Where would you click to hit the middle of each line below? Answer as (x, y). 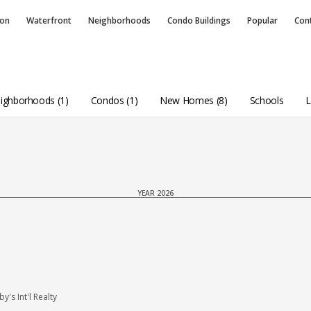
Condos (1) (114, 100)
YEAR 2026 (155, 193)
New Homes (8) (194, 100)
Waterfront (49, 20)
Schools (267, 100)
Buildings (213, 20)
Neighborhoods (119, 20)
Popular (262, 20)
